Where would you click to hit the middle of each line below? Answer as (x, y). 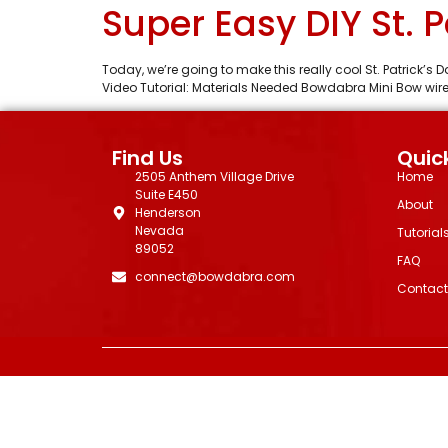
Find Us (147, 158)
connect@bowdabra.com (214, 277)
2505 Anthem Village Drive (214, 177)
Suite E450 (166, 195)
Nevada (159, 231)
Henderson (167, 213)
